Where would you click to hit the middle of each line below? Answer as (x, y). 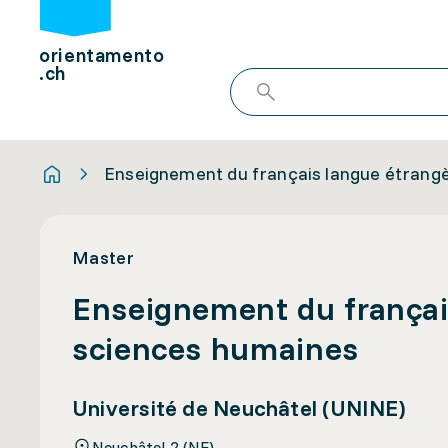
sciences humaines (215, 348)
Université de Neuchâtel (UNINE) (238, 408)
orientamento (102, 55)
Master (103, 257)
